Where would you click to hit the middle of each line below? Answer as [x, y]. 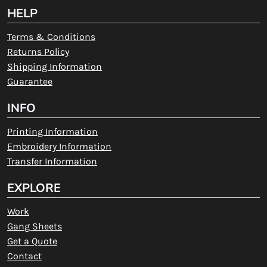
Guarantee [30, 81]
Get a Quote [32, 241]
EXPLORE [34, 188]
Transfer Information [52, 161]
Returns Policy [38, 51]
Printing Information [52, 131]
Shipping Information [54, 66]
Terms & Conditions [51, 36]
